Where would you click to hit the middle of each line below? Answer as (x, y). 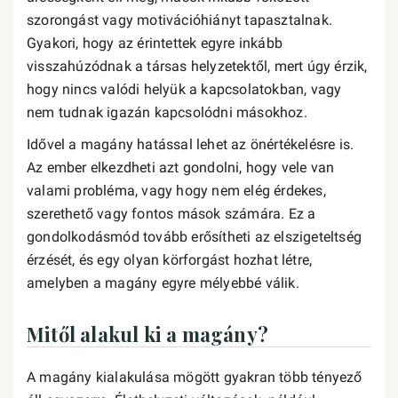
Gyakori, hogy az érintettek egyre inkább (155, 43)
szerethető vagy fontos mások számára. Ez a (171, 214)
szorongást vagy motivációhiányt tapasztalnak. (180, 20)
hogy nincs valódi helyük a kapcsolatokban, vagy (184, 89)
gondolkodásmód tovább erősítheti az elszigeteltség (194, 237)
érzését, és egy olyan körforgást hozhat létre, (170, 260)
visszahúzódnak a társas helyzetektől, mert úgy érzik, (197, 66)
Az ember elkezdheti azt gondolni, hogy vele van (181, 167)
